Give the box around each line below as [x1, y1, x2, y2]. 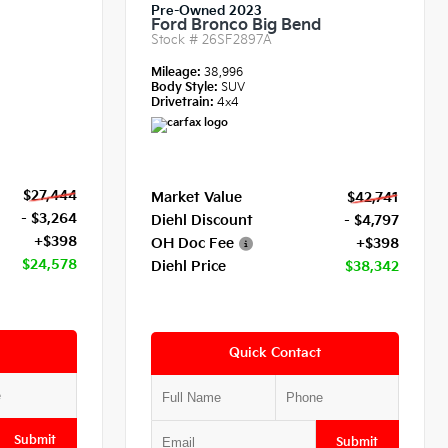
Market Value [151, 188, 243, 206]
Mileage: [151, 64, 205, 80]
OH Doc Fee [151, 234, 235, 252]
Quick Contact [229, 344, 322, 361]
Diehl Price [151, 257, 227, 275]
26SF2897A [202, 31, 273, 48]
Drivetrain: [151, 94, 215, 110]
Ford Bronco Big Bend [151, 15, 322, 35]
